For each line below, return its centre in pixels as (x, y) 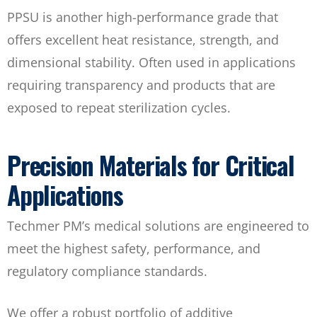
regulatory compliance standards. (107, 271)
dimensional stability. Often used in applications (151, 63)
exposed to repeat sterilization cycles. (119, 108)
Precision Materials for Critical (151, 165)
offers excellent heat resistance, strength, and (143, 40)
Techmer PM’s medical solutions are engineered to (158, 225)
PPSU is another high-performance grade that (143, 17)
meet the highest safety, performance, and (134, 248)
